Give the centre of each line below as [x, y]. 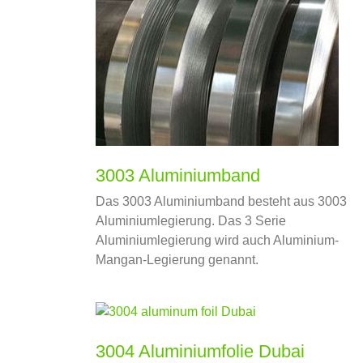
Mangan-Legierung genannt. [177, 259]
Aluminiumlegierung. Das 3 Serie [191, 220]
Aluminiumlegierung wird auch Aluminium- [217, 240]
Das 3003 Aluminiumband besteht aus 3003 [221, 201]
